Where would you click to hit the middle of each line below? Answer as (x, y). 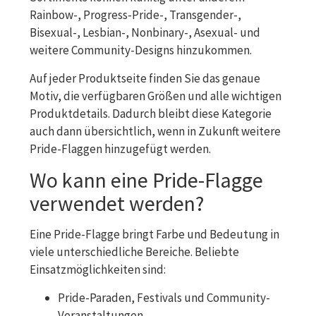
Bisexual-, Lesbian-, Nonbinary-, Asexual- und (145, 32)
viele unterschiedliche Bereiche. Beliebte (134, 251)
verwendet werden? (117, 203)
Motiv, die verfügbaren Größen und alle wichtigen (156, 96)
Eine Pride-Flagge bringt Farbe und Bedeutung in (154, 234)
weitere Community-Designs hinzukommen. (141, 50)
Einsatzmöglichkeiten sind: (98, 269)
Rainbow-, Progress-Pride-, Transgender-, (135, 14)
